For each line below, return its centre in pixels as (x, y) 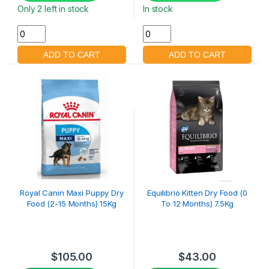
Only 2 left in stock (53, 8)
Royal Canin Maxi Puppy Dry (72, 192)
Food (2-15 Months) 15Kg (72, 203)
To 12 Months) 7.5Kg (197, 203)
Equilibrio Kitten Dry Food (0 (197, 192)
